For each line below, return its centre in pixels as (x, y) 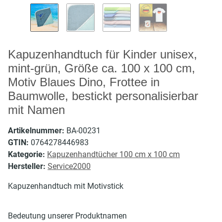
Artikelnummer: (37, 130)
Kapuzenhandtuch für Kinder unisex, (103, 54)
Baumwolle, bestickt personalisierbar (103, 96)
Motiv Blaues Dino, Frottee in (84, 82)
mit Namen (36, 110)
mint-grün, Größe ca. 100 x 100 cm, (102, 68)
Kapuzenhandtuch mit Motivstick (66, 186)
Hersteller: (27, 166)
